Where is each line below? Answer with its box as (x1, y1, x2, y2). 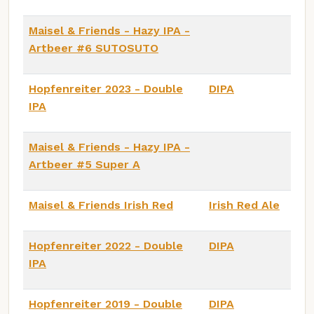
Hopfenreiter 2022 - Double (29, 238, 183, 252)
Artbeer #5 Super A (29, 157, 140, 171)
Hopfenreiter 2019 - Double (29, 296, 182, 310)
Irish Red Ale (209, 198, 280, 212)
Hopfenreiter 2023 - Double (29, 81, 183, 95)
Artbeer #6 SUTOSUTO (29, 41, 158, 55)
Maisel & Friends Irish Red (29, 198, 173, 212)
